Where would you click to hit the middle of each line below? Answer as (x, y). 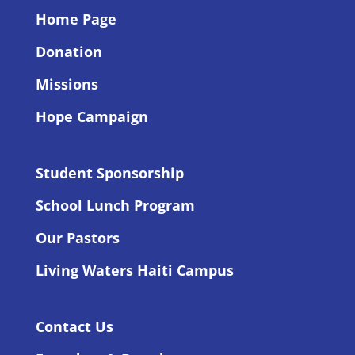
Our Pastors (77, 237)
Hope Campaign (92, 116)
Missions (67, 84)
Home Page (76, 19)
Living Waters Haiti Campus (134, 270)
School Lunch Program (115, 205)
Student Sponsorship (109, 172)
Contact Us (74, 326)
